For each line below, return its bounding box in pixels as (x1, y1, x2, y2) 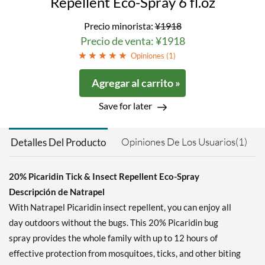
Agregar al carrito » (92, 76, 180, 90)
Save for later (98, 100, 152, 112)
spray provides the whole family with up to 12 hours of (9, 232, 218, 244)
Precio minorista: (83, 20, 155, 32)
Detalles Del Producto (11, 136, 106, 149)
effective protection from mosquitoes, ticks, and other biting (9, 248, 241, 259)
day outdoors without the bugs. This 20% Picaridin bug (9, 217, 218, 228)
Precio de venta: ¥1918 (80, 34, 185, 48)
